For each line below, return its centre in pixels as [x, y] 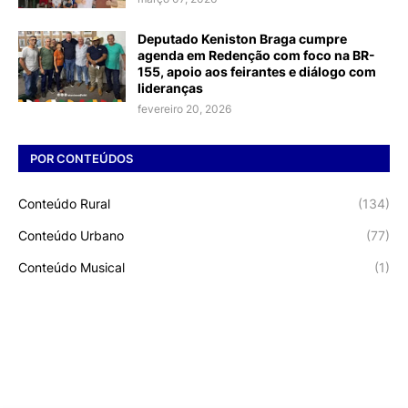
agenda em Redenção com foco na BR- [256, 56]
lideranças [170, 88]
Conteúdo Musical [71, 268]
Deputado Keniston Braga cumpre [242, 39]
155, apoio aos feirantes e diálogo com [257, 72]
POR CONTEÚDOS [82, 158]
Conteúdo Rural [64, 204]
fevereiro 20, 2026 [184, 109]
